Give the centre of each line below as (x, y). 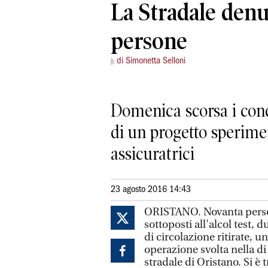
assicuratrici (153, 153)
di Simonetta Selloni (151, 61)
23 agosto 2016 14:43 (151, 189)
